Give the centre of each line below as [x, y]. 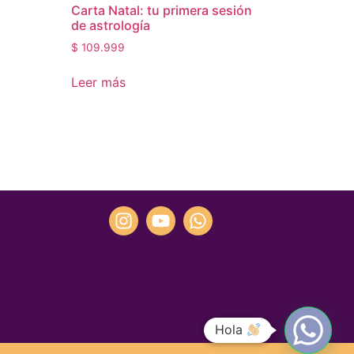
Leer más [99, 83]
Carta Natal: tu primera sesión [162, 10]
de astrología [111, 25]
